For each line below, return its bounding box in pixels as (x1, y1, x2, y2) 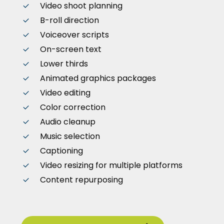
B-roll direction (39, 14, 99, 26)
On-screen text (39, 43, 101, 55)
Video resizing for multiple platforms (39, 159, 182, 171)
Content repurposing (39, 174, 123, 186)
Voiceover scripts (39, 29, 109, 41)
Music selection (39, 130, 100, 142)
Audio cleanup (39, 116, 95, 128)
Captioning (39, 145, 83, 157)
